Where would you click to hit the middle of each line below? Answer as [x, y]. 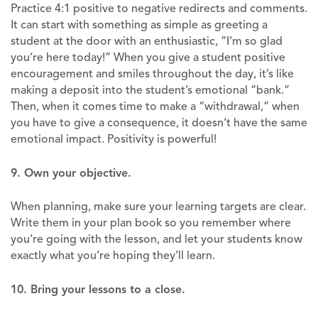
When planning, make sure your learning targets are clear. [158, 206]
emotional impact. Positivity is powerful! [114, 139]
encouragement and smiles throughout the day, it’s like [152, 73]
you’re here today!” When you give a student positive [148, 57]
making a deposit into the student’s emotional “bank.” [150, 90]
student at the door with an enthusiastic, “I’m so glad [147, 41]
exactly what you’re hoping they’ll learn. [113, 255]
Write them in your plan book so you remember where [151, 223]
